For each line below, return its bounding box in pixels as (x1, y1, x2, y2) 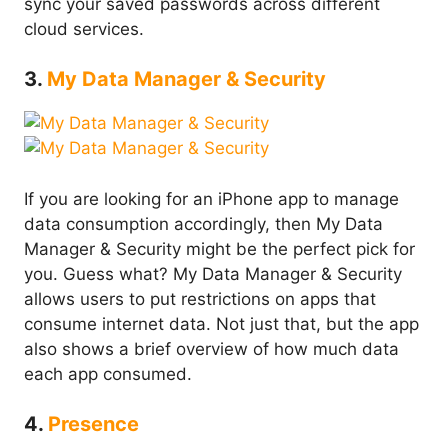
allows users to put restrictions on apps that (24, 288, 376, 309)
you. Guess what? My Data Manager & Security (24, 263, 402, 284)
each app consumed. (24, 363, 192, 384)
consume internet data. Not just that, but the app (24, 313, 419, 334)
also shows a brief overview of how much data (24, 338, 399, 359)
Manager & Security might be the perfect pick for (24, 238, 415, 259)
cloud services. (24, 18, 144, 39)
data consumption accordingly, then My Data (24, 213, 383, 234)
